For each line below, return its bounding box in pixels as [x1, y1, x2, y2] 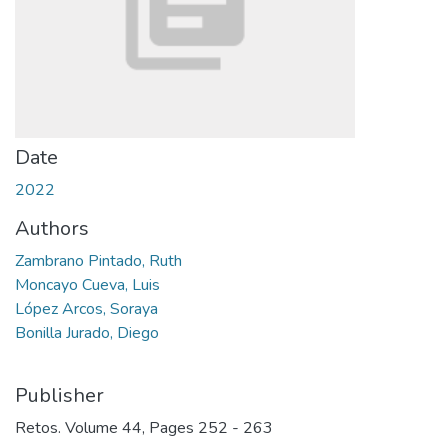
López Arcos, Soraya [15, 298, 158, 320]
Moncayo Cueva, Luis [15, 274, 160, 296]
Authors [15, 215, 89, 242]
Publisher [15, 382, 104, 409]
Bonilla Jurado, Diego [15, 322, 159, 344]
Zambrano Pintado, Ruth [15, 250, 182, 272]
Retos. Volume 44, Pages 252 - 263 [15, 417, 273, 439]
